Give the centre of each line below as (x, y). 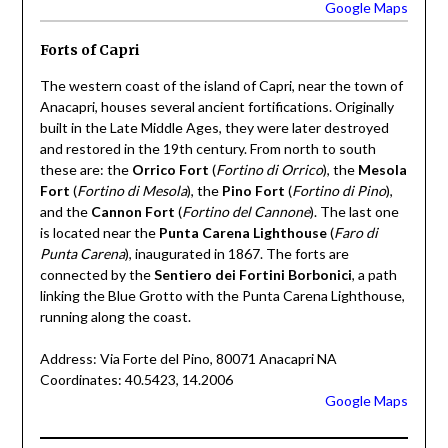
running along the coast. (115, 316)
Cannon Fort (132, 211)
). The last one (354, 211)
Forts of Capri (89, 49)
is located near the (99, 232)
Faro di (355, 232)
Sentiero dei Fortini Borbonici (252, 274)
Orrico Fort (170, 169)
